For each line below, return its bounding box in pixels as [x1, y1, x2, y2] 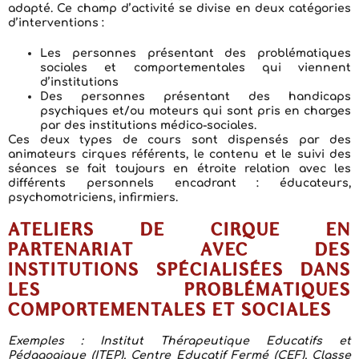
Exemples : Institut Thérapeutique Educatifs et [8, 335, 351, 347]
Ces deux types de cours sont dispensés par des [8, 134, 351, 146]
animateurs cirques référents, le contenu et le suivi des [8, 148, 351, 160]
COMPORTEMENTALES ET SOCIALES [8, 304, 332, 319]
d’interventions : [8, 17, 104, 29]
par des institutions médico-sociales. [40, 119, 256, 131]
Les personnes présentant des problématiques [40, 47, 351, 59]
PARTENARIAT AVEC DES [8, 244, 351, 259]
